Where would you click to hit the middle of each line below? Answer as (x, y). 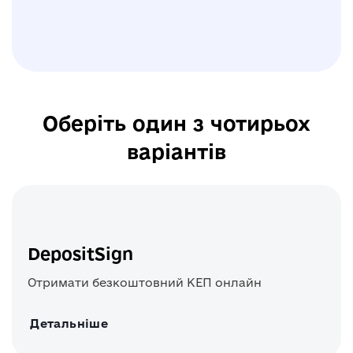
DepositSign (80, 254)
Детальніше (69, 323)
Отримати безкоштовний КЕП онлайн (145, 282)
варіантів (176, 152)
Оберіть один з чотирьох (176, 123)
